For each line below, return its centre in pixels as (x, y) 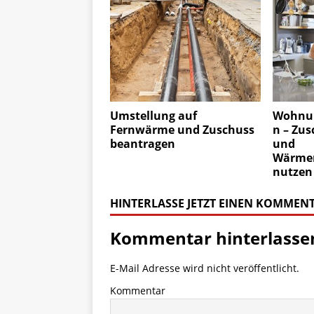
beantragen (143, 144)
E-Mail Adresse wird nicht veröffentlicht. (205, 268)
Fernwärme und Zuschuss (182, 130)
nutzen (292, 172)
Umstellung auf (153, 116)
